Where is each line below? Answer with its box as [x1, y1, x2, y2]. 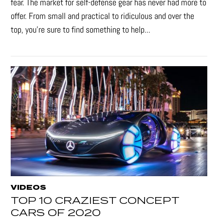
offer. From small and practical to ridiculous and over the [11, 10, 195, 21]
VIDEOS [11, 182, 47, 193]
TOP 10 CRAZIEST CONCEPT [11, 193, 180, 209]
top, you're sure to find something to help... [11, 23, 151, 35]
